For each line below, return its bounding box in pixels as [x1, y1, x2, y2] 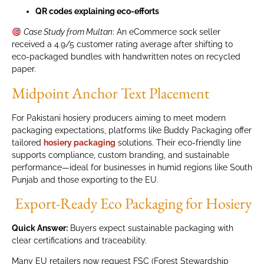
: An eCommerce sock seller [112, 27, 220, 37]
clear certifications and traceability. [12, 235, 147, 245]
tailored [12, 137, 44, 147]
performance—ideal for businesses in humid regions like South [12, 162, 252, 172]
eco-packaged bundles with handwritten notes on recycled [12, 52, 240, 62]
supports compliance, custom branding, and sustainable [12, 150, 229, 160]
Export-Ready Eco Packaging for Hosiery [12, 193, 252, 213]
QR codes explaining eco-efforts [35, 6, 159, 16]
